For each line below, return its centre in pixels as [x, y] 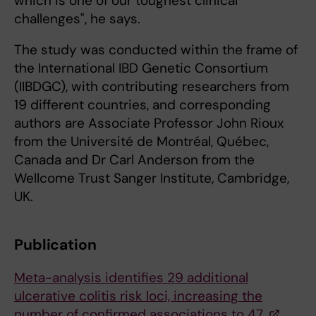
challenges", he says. [77, 19]
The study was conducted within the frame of [156, 50]
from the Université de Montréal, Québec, [141, 141]
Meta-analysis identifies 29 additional [131, 278]
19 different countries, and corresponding [142, 105]
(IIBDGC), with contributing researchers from [152, 86]
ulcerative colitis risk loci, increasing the [138, 296]
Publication [55, 245]
